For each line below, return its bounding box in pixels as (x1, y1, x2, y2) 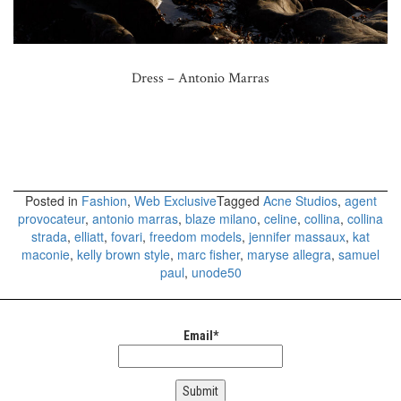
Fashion (81, 191, 127, 209)
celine (264, 209, 297, 227)
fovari (111, 226, 142, 245)
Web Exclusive (133, 191, 217, 209)
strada (31, 226, 67, 245)
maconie (21, 244, 70, 263)
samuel (338, 244, 380, 263)
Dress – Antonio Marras (132, 68, 269, 88)
